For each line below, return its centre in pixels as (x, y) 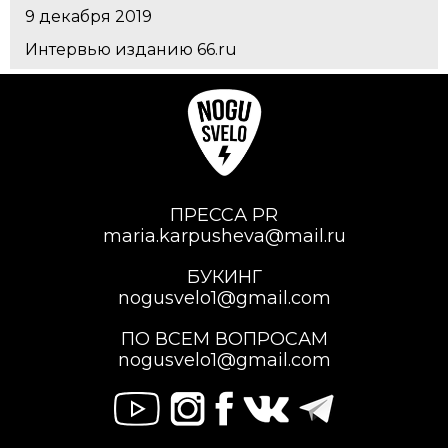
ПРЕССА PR (224, 215)
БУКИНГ (224, 277)
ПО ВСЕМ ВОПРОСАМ (224, 339)
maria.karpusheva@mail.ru (224, 236)
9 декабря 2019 (88, 16)
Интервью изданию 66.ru (131, 49)
